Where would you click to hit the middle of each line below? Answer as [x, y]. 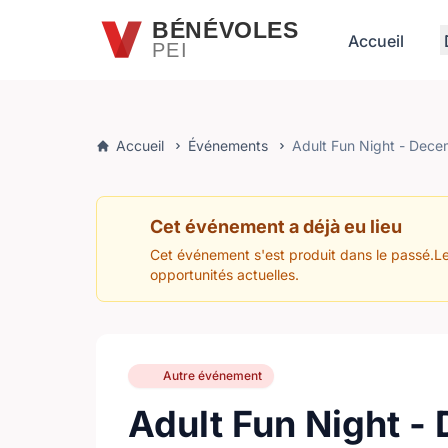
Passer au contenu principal [119, 19]
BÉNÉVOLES [225, 29]
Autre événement [212, 375]
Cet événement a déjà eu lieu [276, 226]
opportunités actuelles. [224, 274]
